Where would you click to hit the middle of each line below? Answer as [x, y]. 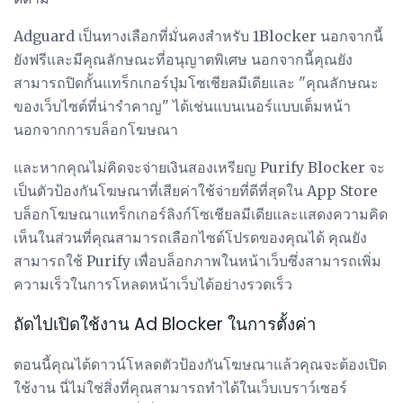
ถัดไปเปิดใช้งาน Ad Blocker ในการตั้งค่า [165, 324]
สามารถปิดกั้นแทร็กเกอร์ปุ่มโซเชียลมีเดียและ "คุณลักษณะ [196, 83]
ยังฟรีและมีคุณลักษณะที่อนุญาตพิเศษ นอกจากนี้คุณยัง [183, 60]
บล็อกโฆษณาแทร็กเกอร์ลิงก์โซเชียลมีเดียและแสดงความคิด [201, 215]
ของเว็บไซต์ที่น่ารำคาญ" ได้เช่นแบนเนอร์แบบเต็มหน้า [182, 107]
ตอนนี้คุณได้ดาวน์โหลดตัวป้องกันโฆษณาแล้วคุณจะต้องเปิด [200, 365]
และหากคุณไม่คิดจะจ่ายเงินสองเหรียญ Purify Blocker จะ [199, 168]
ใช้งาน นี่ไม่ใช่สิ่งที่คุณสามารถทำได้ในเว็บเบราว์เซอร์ [180, 388]
